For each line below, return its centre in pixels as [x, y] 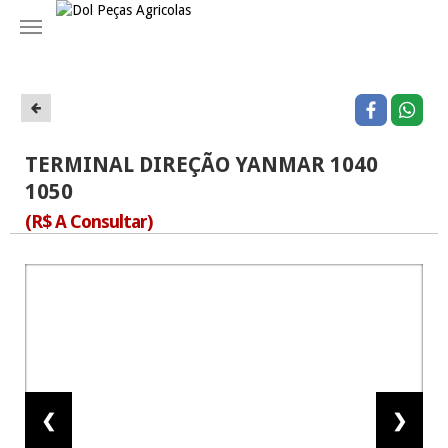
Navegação [63, 29]
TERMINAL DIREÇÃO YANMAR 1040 [201, 164]
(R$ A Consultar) [88, 221]
